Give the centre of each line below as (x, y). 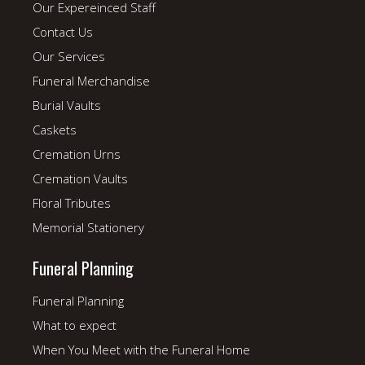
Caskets (55, 130)
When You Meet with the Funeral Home (141, 350)
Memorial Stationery (88, 227)
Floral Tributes (72, 203)
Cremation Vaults (80, 178)
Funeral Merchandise (91, 81)
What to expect (75, 325)
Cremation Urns (77, 154)
